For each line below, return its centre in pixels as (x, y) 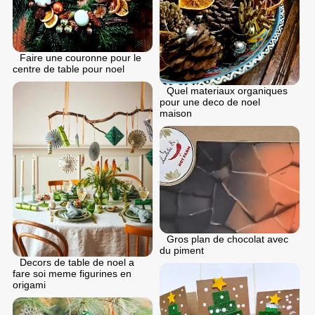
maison (176, 113)
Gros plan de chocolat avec (227, 239)
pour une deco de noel (210, 102)
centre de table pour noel (69, 69)
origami (29, 284)
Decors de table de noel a (77, 262)
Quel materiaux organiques (227, 90)
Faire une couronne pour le (81, 57)
